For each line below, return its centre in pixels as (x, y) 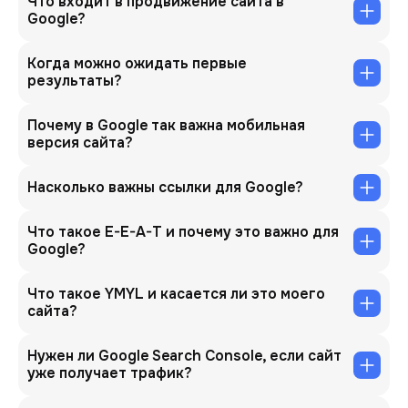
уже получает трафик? (110, 373)
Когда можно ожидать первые (137, 63)
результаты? (75, 81)
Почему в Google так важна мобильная (166, 125)
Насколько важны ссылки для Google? (165, 187)
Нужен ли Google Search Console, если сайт (184, 356)
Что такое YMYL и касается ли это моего (176, 294)
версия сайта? (80, 143)
